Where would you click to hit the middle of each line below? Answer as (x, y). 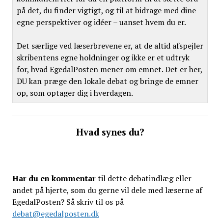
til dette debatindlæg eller (143, 178)
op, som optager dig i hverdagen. (75, 93)
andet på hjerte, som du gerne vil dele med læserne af (107, 190)
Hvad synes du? (110, 132)
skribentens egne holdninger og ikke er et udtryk (103, 57)
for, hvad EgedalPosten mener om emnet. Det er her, (110, 69)
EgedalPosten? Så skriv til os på (68, 202)
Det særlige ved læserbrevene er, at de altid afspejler (110, 46)
